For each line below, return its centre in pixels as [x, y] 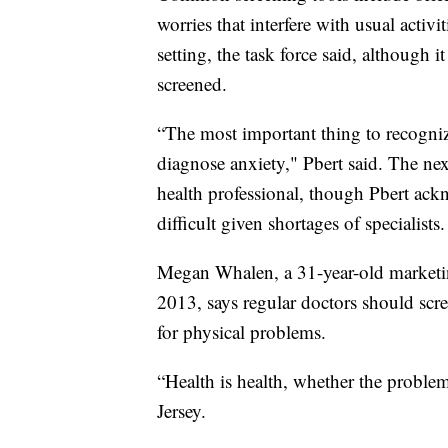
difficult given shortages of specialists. [301, 223]
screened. [192, 84]
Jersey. [181, 411]
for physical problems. [241, 332]
